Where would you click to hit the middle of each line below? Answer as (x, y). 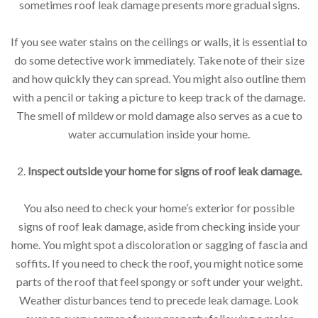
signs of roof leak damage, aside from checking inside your (159, 226)
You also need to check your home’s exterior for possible (159, 207)
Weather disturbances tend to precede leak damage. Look (159, 300)
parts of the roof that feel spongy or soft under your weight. (159, 281)
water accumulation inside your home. (159, 133)
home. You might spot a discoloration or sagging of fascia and (159, 244)
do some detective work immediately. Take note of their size (159, 60)
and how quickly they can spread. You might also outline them (159, 78)
